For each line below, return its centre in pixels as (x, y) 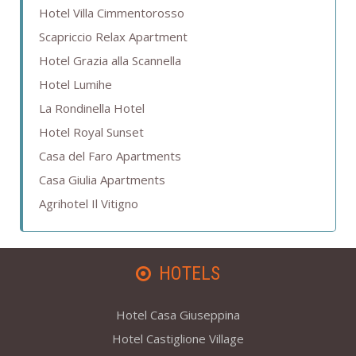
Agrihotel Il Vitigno (89, 204)
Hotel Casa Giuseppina (178, 315)
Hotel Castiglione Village (178, 339)
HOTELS (190, 274)
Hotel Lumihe (75, 85)
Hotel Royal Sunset (91, 132)
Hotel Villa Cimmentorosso (112, 13)
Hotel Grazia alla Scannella (110, 61)
